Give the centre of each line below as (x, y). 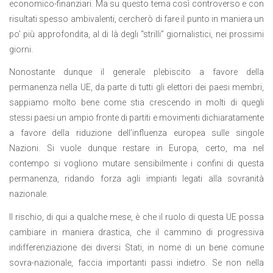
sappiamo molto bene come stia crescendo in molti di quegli (136, 103)
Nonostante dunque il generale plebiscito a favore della (136, 72)
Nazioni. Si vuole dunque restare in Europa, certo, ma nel (136, 148)
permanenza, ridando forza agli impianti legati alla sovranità (136, 179)
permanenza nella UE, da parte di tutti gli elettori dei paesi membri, (136, 87)
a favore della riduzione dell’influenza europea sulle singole (136, 133)
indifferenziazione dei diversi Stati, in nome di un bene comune (136, 247)
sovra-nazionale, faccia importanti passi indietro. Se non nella (136, 262)
